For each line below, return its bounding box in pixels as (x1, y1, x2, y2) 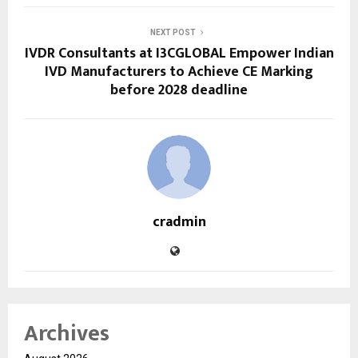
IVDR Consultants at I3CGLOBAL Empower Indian (24, 41, 334, 66)
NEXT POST (149, 27, 196, 37)
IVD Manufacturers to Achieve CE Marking (45, 59, 313, 84)
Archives (24, 314, 109, 352)
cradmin (152, 209, 206, 234)
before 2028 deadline (110, 78, 248, 102)
